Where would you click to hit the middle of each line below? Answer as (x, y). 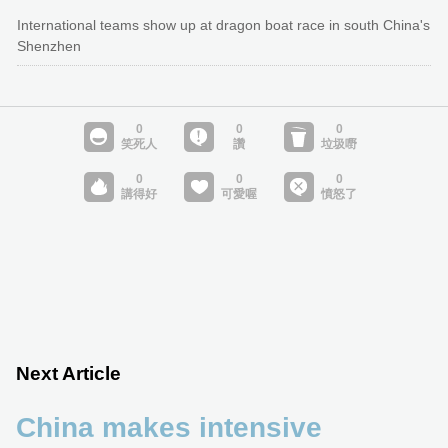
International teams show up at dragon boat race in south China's (223, 25)
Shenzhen (49, 46)
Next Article (68, 373)
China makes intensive (169, 427)
